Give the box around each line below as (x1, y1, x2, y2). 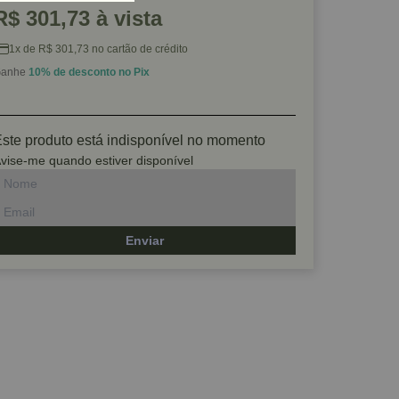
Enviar (125, 233, 164, 248)
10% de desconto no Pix (28, 66, 150, 78)
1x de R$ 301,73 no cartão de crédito (9, 43, 188, 55)
